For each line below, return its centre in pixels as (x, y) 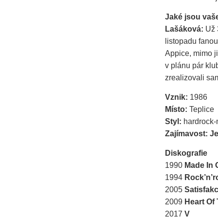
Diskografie (186, 153)
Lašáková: (185, 29)
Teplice (202, 109)
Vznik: (177, 97)
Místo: (177, 109)
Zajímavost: (187, 134)
